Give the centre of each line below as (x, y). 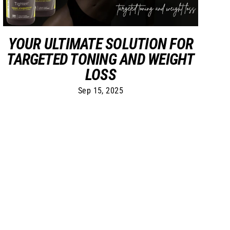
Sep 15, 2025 (101, 90)
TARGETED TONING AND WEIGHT (101, 59)
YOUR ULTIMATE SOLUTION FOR (101, 44)
